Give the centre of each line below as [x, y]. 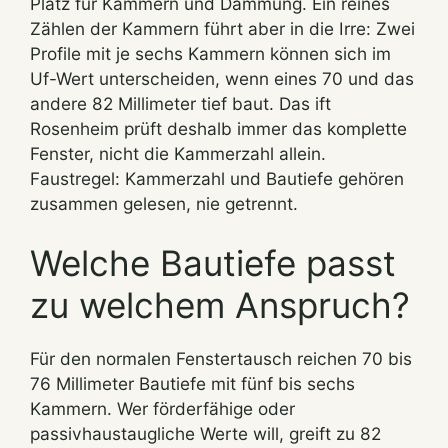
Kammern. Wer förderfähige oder [162, 409]
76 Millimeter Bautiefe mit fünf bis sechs [192, 384]
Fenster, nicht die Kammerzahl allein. [178, 154]
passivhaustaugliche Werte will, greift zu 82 [205, 434]
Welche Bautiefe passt [213, 263]
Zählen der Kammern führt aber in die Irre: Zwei [222, 29]
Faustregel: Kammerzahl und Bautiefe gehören [217, 179]
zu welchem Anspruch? [220, 305]
